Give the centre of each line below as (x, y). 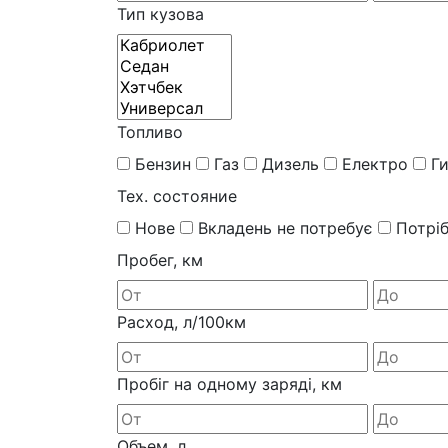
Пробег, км (160, 259)
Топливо (150, 131)
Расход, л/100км (181, 321)
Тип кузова (160, 13)
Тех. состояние (177, 195)
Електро (375, 163)
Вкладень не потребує (285, 227)
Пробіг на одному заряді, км (229, 383)
